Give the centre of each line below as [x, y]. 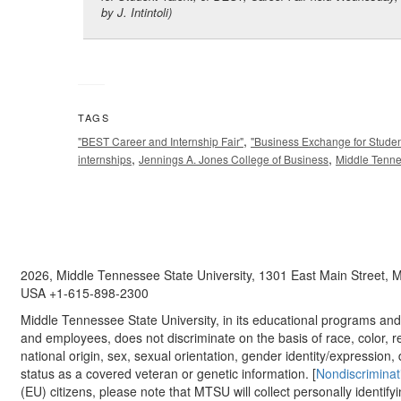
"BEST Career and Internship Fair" [161, 141]
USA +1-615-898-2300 [84, 293]
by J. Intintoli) [137, 13]
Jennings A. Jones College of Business [234, 159]
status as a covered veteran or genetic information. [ [168, 374]
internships [105, 159]
